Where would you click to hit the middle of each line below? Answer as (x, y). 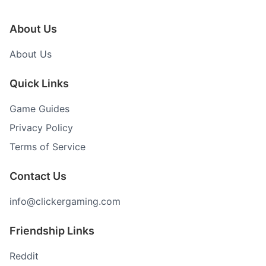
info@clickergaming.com (65, 202)
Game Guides (39, 109)
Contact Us (38, 176)
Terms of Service (47, 147)
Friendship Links (52, 231)
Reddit (24, 256)
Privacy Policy (41, 128)
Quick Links (39, 84)
